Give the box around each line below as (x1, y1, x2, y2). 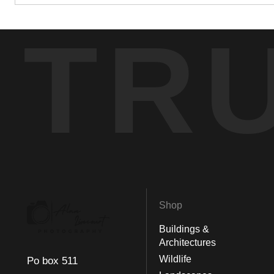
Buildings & (159, 224, 209, 234)
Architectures (159, 237, 216, 248)
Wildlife (159, 254, 191, 264)
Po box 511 (27, 255, 78, 267)
